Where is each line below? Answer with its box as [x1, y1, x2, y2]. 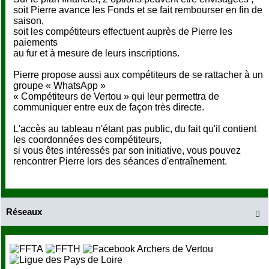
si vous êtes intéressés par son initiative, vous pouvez [13, 145, 241, 156]
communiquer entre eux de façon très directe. [13, 101, 204, 112]
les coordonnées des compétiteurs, [13, 134, 162, 145]
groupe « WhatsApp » [13, 80, 106, 91]
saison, [13, 15, 44, 26]
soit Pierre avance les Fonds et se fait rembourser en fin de [13, 4, 262, 15]
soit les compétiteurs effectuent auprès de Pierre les [13, 26, 232, 37]
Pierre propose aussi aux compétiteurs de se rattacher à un [13, 69, 263, 80]
